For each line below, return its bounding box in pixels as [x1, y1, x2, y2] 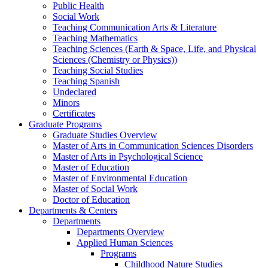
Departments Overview [77, 227, 165, 237]
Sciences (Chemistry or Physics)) [53, 54, 177, 65]
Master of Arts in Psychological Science [53, 151, 203, 162]
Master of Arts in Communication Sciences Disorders [53, 141, 253, 151]
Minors [53, 98, 80, 108]
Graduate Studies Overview [53, 130, 157, 141]
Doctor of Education [53, 194, 130, 205]
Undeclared [53, 87, 96, 98]
